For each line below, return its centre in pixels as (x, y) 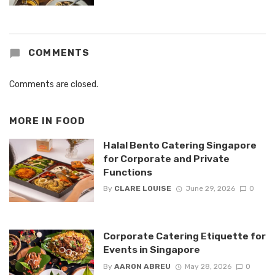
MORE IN (33, 121)
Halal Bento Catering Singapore (180, 145)
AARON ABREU (142, 266)
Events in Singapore (151, 250)
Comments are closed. (54, 85)
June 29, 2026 (210, 189)
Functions (127, 172)
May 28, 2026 (208, 266)
